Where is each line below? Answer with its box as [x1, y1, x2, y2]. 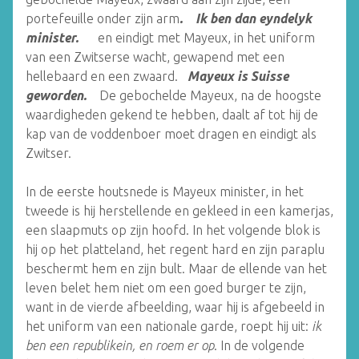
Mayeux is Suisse [188, 69, 288, 83]
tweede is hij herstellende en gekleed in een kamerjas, [26, 204, 333, 218]
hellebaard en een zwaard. [26, 69, 184, 83]
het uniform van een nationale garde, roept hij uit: [26, 319, 312, 333]
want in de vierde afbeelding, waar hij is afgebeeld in [26, 300, 325, 314]
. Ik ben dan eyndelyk [179, 11, 312, 26]
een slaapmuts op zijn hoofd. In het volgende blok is [26, 223, 321, 237]
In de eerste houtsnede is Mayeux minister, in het [26, 184, 304, 199]
